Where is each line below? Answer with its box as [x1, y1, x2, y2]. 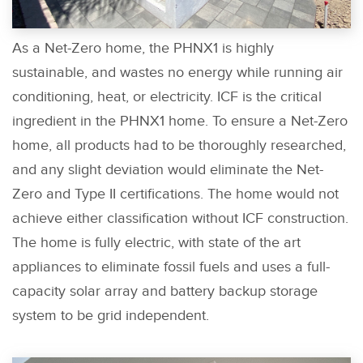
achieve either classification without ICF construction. [12, 209, 348, 227]
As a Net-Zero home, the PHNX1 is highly [12, 39, 274, 57]
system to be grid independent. [12, 306, 209, 324]
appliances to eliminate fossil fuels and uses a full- [12, 258, 330, 275]
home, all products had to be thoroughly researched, [12, 136, 346, 154]
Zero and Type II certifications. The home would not [12, 185, 339, 203]
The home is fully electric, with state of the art [12, 233, 301, 251]
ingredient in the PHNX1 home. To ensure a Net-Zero [12, 112, 348, 130]
